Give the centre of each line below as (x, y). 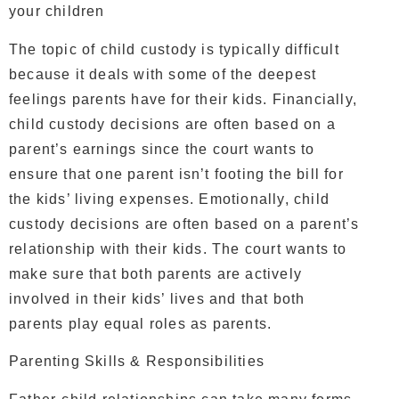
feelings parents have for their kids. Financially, (183, 99)
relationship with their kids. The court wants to (178, 248)
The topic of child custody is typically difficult (174, 49)
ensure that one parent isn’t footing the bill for (176, 174)
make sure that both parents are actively (156, 273)
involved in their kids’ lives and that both (157, 298)
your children (57, 12)
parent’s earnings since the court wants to (162, 149)
